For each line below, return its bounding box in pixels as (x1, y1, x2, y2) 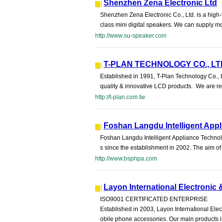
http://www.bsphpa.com (95, 155, 157, 162)
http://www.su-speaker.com (95, 32, 166, 39)
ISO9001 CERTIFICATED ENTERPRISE (100, 196, 209, 203)
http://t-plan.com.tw (95, 94, 145, 101)
